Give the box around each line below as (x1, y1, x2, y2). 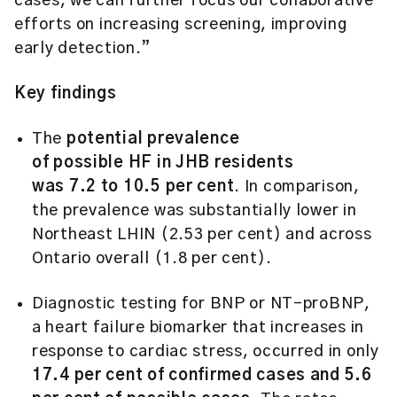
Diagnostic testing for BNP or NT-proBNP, (32, 296, 370, 312)
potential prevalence (66, 131, 240, 147)
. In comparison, (234, 179, 360, 195)
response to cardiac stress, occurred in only (32, 344, 379, 360)
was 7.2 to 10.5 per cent (32, 179, 235, 195)
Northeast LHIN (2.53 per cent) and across (32, 227, 372, 243)
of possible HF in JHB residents (32, 155, 294, 171)
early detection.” (14, 41, 154, 57)
